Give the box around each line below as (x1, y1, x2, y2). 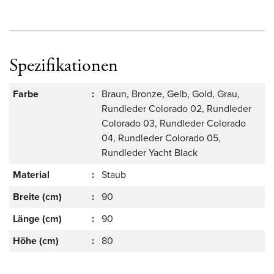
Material (13, 168, 50, 182)
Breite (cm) (13, 190, 62, 204)
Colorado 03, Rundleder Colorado (102, 116, 246, 131)
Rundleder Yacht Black (102, 146, 198, 160)
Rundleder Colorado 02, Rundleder (102, 102, 252, 116)
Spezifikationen (9, 54, 118, 78)
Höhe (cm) (13, 234, 59, 248)
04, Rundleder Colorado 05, (102, 131, 221, 146)
